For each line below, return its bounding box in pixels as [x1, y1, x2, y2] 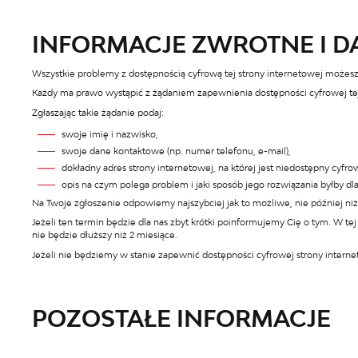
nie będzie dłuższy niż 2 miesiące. [31, 229, 177, 241]
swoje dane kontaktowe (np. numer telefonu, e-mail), [61, 145, 291, 157]
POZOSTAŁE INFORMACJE [31, 303, 331, 332]
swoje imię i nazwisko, [61, 128, 158, 140]
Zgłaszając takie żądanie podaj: [31, 106, 164, 118]
